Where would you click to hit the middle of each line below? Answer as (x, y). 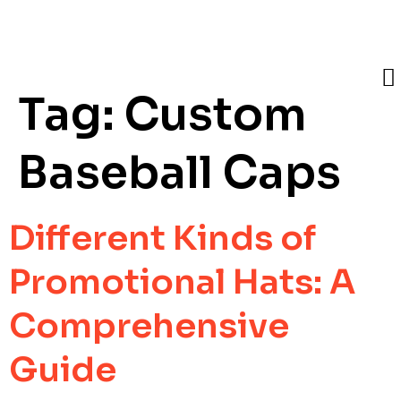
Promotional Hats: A (182, 282)
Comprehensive (149, 326)
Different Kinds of (162, 238)
